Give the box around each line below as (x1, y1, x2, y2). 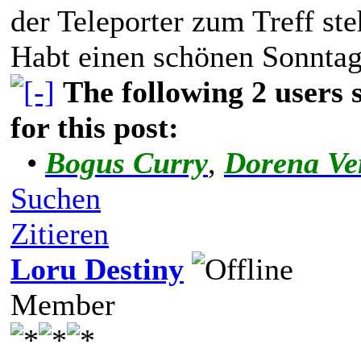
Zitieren (10, 216, 109, 251)
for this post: (10, 110, 179, 144)
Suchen (10, 180, 101, 215)
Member (10, 287, 115, 322)
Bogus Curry (45, 145, 208, 180)
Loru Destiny (10, 251, 184, 286)
